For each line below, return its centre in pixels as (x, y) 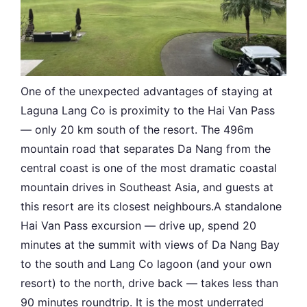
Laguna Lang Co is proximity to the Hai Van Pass (148, 111)
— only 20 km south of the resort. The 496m (137, 130)
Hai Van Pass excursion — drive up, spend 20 (138, 226)
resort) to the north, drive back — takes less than (149, 283)
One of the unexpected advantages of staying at (147, 91)
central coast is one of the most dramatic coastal (149, 168)
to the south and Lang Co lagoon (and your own (146, 264)
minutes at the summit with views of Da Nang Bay (150, 245)
